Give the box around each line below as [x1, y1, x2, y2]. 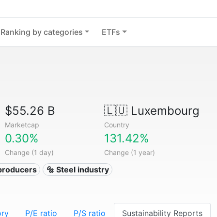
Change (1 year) [104, 148, 155, 156]
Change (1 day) [5, 148, 54, 156]
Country [104, 121, 129, 129]
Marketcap [5, 121, 40, 129]
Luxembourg [127, 104, 200, 118]
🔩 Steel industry [46, 165, 109, 174]
